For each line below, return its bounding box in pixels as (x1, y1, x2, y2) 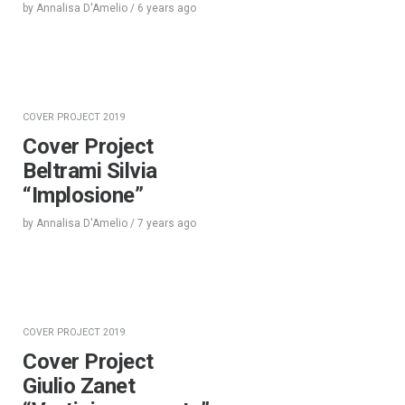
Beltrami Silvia (23, 158, 157, 184)
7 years (137, 217, 174, 231)
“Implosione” (23, 183, 144, 209)
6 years (137, 2, 174, 15)
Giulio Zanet (23, 373, 136, 400)
